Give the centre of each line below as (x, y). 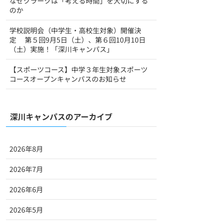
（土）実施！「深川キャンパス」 (61, 49)
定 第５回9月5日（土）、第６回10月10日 (78, 39)
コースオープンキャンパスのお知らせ (68, 79)
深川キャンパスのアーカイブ (61, 116)
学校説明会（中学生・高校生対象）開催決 (75, 30)
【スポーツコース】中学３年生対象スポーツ (79, 69)
